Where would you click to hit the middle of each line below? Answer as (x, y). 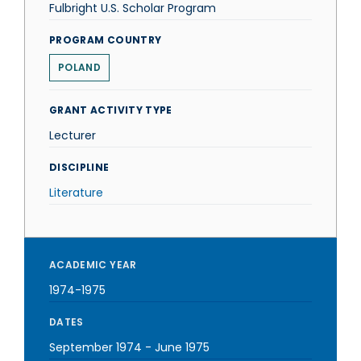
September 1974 (95, 347)
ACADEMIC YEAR (93, 265)
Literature (76, 193)
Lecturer (73, 135)
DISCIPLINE (79, 167)
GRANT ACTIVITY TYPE (111, 110)
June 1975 (182, 347)
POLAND (79, 67)
